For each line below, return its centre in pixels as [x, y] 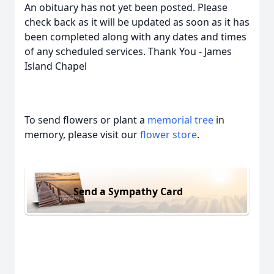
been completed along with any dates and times [135, 37]
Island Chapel [56, 66]
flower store [168, 135]
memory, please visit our [82, 135]
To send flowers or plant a [86, 120]
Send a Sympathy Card [128, 191]
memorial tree [180, 120]
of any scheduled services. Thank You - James [128, 51]
